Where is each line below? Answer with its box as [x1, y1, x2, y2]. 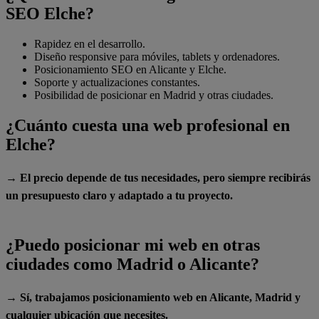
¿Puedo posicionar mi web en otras [6, 236, 260, 255]
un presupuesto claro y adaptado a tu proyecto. [6, 189, 233, 202]
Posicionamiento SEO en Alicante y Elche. [34, 63, 226, 75]
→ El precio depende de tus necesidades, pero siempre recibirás [6, 171, 310, 184]
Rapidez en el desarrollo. [34, 37, 145, 50]
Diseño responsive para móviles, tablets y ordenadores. [34, 50, 280, 63]
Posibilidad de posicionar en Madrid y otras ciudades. [34, 88, 273, 101]
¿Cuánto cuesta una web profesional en [6, 115, 290, 135]
